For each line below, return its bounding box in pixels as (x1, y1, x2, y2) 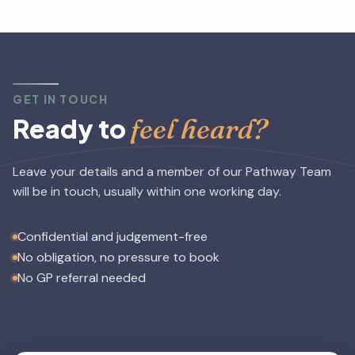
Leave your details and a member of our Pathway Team (13, 162, 331, 180)
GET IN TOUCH (13, 92, 109, 106)
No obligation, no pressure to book (17, 248, 219, 265)
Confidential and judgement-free (17, 227, 208, 245)
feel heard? (131, 111, 267, 146)
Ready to (13, 112, 131, 144)
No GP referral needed (17, 269, 146, 286)
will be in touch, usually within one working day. (13, 182, 281, 200)
